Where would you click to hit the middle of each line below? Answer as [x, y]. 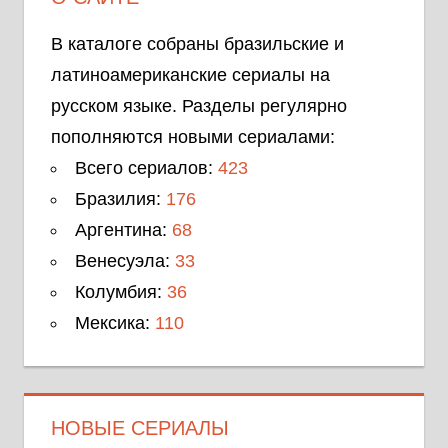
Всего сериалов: [146, 168]
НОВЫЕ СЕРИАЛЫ [140, 428]
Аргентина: [123, 230]
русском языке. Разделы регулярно [199, 106]
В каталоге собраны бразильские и [197, 44]
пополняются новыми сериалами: [193, 137]
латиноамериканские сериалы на [190, 75]
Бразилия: [120, 199]
